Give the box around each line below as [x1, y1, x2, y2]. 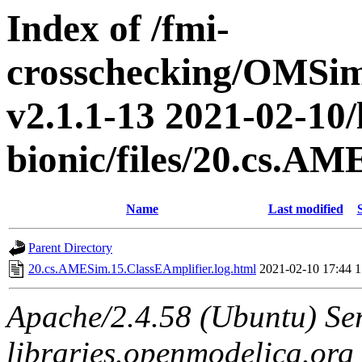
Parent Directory [28, 241, 112, 255]
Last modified [267, 202, 343, 217]
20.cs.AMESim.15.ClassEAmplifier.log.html [28, 262, 256, 276]
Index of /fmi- [6, 7, 229, 49]
